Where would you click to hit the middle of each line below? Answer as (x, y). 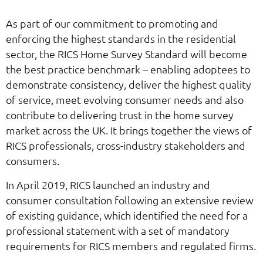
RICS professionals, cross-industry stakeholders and (126, 146)
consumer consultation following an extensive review (130, 200)
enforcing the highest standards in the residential (121, 39)
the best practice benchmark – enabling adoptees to (128, 69)
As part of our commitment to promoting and (112, 23)
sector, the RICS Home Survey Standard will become (127, 54)
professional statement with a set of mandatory (118, 230)
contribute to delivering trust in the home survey (120, 115)
